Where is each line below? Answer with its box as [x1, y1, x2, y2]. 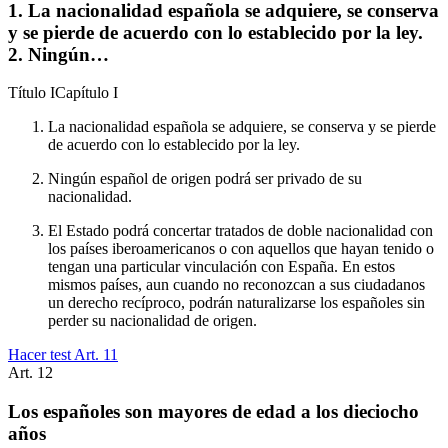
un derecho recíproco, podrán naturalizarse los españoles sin [48, 294, 425, 312]
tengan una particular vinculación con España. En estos [48, 258, 395, 276]
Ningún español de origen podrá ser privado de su [48, 170, 362, 188]
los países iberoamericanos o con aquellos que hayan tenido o [48, 240, 434, 258]
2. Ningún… [8, 43, 109, 65]
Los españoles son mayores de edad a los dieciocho [8, 401, 419, 423]
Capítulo [55, 84, 113, 102]
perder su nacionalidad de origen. [48, 312, 257, 330]
